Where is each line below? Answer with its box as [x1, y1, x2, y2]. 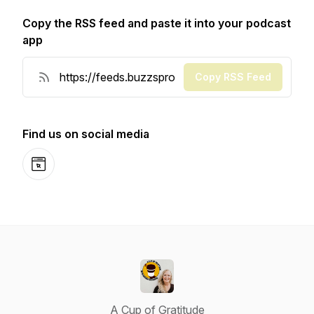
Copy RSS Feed [195, 71, 271, 83]
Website [31, 164, 71, 179]
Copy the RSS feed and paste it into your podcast [22, 16, 291, 30]
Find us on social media [22, 127, 149, 141]
